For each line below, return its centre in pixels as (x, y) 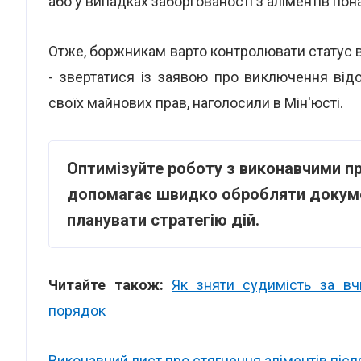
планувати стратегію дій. (163, 220)
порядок (77, 311)
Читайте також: (110, 285)
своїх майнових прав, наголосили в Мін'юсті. (196, 103)
